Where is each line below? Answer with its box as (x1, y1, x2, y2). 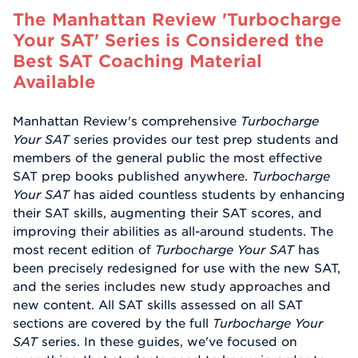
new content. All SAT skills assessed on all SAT (13, 297, 303, 312)
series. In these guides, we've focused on (38, 334, 297, 349)
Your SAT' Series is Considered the (13, 30, 324, 50)
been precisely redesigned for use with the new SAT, (13, 261, 340, 276)
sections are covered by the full (13, 316, 213, 331)
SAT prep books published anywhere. (13, 169, 252, 184)
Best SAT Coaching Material (13, 50, 262, 70)
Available (13, 71, 96, 91)
